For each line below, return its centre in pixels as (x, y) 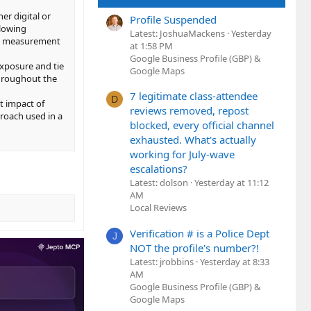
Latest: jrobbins (162, 261)
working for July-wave (182, 154)
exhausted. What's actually (193, 140)
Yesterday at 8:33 (235, 261)
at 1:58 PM (151, 45)
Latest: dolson (159, 183)
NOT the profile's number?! (194, 247)
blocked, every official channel (202, 125)
